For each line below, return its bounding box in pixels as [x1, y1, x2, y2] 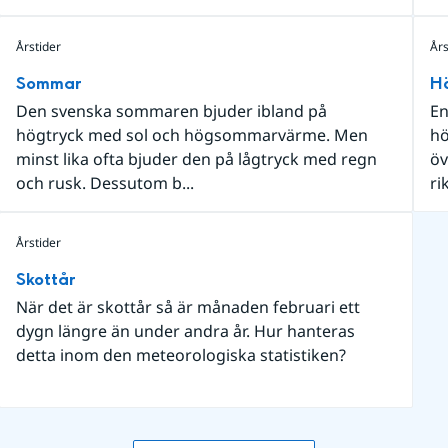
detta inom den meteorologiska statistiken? [15, 344, 346, 366]
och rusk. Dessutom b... [15, 172, 194, 194]
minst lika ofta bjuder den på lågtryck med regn [15, 148, 377, 170]
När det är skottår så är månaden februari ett [15, 296, 360, 318]
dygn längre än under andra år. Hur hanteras [15, 320, 355, 342]
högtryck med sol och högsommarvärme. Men [15, 124, 368, 146]
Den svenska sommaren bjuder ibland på [15, 100, 327, 122]
